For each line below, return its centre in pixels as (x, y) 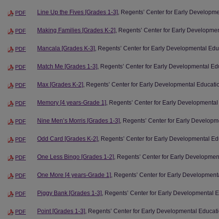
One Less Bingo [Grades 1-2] (76, 157)
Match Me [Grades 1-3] (67, 66)
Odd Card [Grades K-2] (67, 139)
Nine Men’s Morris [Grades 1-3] (78, 120)
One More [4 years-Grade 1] (74, 175)
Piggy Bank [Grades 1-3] (69, 193)
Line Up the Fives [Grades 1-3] (77, 12)
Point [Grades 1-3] (61, 211)
